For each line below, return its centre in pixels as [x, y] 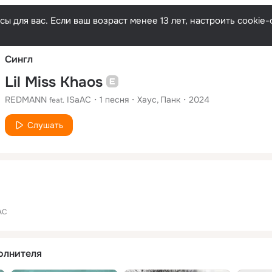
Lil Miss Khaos [54, 82]
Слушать [45, 125]
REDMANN [26, 99]
